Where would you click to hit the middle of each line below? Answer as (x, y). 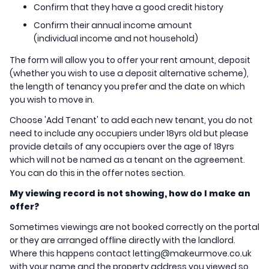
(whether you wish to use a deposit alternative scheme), (129, 74)
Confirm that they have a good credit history (129, 8)
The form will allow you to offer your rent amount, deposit (130, 60)
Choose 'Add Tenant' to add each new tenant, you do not (131, 120)
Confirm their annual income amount (113, 26)
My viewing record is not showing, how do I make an (130, 194)
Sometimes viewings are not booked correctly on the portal (134, 227)
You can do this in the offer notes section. (97, 173)
